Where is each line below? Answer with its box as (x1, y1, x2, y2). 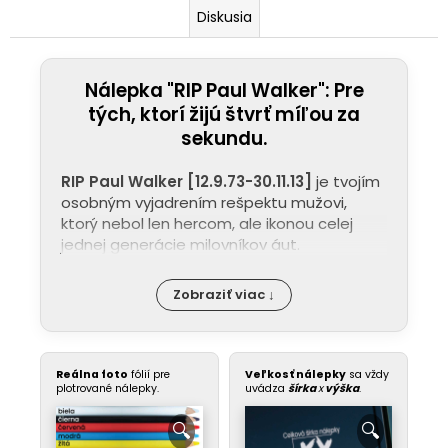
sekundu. (181, 124, 267, 152)
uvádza (245, 380, 288, 396)
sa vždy (346, 366, 389, 382)
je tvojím (312, 170, 380, 192)
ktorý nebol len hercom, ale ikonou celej (61, 212, 353, 234)
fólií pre (128, 366, 170, 382)
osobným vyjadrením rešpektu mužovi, (61, 191, 347, 213)
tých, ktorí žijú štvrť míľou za (88, 100, 360, 128)
